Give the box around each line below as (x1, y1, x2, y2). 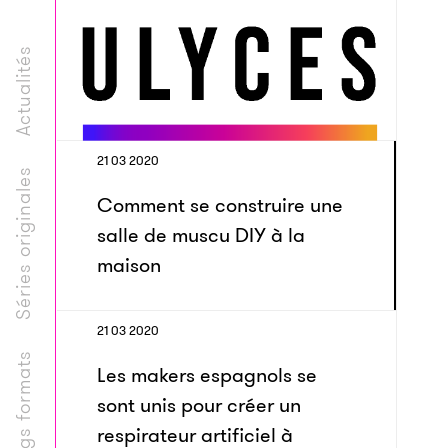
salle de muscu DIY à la (97, 221, 305, 249)
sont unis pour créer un (97, 391, 301, 419)
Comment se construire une (97, 191, 343, 219)
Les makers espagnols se (97, 361, 317, 389)
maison (97, 251, 161, 279)
